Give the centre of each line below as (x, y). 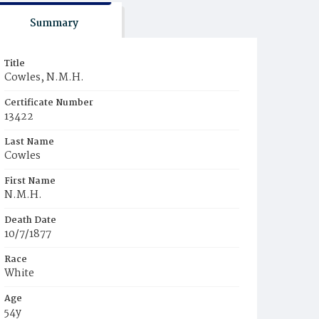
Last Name (29, 142)
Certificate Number (49, 103)
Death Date (30, 220)
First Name (30, 181)
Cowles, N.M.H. (44, 78)
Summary (54, 23)
